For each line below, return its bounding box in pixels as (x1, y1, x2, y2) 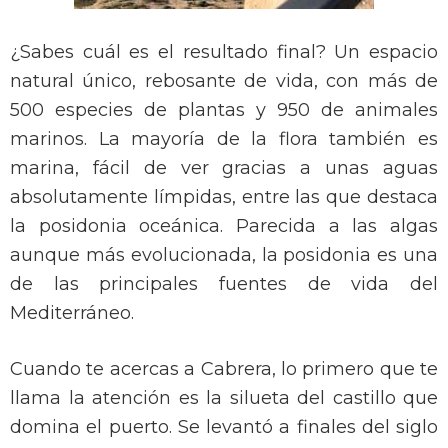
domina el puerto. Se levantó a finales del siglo (10, 416, 438, 439)
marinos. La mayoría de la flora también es (10, 128, 438, 151)
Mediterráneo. (10, 302, 134, 325)
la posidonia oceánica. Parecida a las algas (10, 215, 438, 238)
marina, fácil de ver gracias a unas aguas (10, 157, 438, 180)
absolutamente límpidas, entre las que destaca (10, 186, 438, 209)
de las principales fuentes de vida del (10, 273, 438, 296)
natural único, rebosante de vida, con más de (10, 70, 438, 93)
